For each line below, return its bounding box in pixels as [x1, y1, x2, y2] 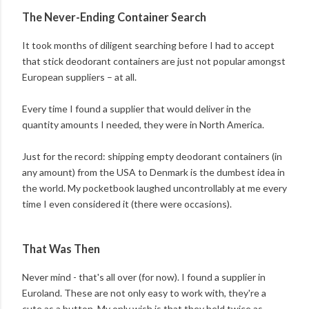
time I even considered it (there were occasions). [22, 198, 232, 210]
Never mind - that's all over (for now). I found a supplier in [22, 271, 266, 283]
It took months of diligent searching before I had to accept [22, 39, 275, 52]
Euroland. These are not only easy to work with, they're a [22, 287, 266, 299]
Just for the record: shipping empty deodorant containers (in [22, 150, 282, 163]
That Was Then [22, 241, 100, 255]
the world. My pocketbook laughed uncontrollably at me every [22, 182, 287, 195]
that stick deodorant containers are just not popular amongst [22, 55, 286, 68]
